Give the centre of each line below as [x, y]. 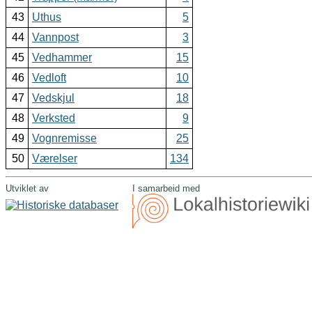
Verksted [54, 118]
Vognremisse [64, 139]
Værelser [55, 159]
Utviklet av [27, 189]
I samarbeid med [166, 189]
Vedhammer [62, 58]
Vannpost [55, 38]
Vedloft [49, 78]
